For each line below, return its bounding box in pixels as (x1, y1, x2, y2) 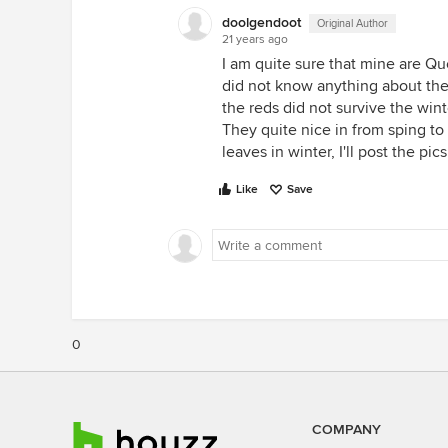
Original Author (317, 17, 388, 30)
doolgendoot (222, 14, 301, 31)
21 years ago (222, 32, 288, 47)
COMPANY (312, 421, 381, 438)
